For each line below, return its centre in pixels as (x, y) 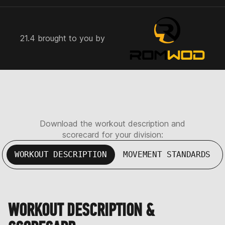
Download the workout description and (113, 123)
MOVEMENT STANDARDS (167, 154)
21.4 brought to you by (63, 38)
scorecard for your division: (113, 134)
